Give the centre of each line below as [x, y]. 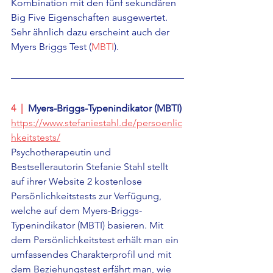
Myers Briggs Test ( [51, 47]
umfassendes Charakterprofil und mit [92, 255]
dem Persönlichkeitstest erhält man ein [96, 240]
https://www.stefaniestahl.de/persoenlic [97, 123]
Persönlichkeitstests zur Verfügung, [87, 196]
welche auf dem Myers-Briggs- [76, 211]
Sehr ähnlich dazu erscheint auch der [91, 32]
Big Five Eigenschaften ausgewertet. [90, 18]
